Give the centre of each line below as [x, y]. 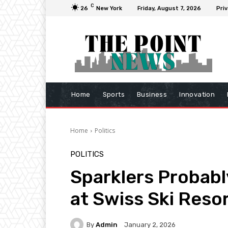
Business [152, 95]
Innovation [197, 95]
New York [109, 8]
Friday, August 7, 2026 [169, 8]
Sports [114, 95]
